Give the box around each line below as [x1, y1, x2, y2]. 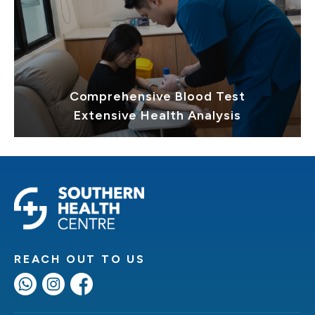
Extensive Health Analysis [74, 107, 241, 123]
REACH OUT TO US [14, 252, 146, 266]
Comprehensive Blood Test [69, 88, 246, 104]
